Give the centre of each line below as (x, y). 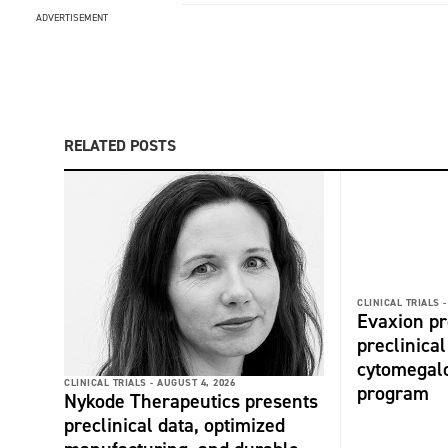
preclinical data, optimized (174, 425)
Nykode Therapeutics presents (191, 401)
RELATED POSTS (120, 145)
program (393, 392)
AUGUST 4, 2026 (196, 383)
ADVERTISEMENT (72, 18)
